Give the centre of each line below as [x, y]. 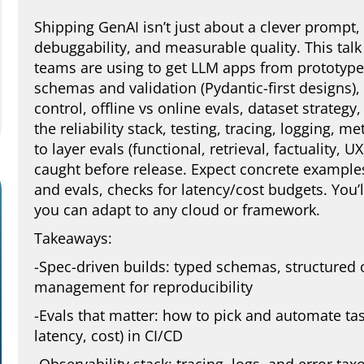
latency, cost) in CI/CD [108, 336]
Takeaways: [73, 238]
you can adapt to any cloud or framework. [177, 210]
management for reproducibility [143, 287]
